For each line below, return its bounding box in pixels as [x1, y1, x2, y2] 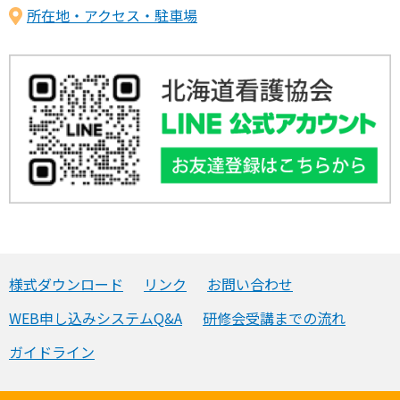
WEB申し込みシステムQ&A [9, 306, 182, 329]
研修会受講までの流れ [203, 306, 346, 329]
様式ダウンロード [9, 272, 123, 295]
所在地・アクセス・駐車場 [27, 4, 197, 26]
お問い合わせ [207, 272, 293, 295]
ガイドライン [9, 340, 95, 362]
